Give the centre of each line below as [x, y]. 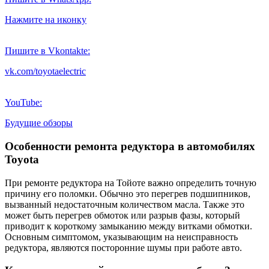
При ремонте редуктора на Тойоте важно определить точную [131, 183]
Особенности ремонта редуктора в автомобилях [130, 146]
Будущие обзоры [39, 123]
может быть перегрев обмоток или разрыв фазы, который [122, 215]
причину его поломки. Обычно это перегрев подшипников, [128, 193]
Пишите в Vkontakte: [47, 51]
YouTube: [23, 103]
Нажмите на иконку [46, 20]
